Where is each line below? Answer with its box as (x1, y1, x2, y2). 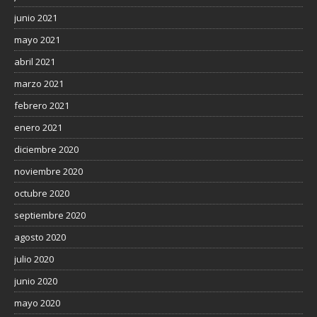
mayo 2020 (14, 296, 60, 310)
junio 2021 (14, 11, 57, 25)
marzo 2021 (14, 77, 64, 91)
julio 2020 (14, 253, 54, 266)
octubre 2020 (14, 187, 69, 200)
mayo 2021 (14, 33, 60, 47)
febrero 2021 (14, 99, 69, 113)
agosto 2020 (14, 231, 66, 244)
